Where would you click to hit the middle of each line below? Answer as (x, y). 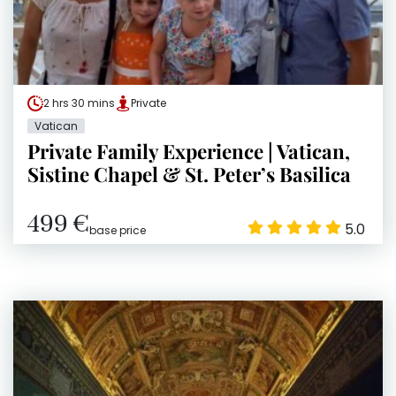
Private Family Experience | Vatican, (189, 152)
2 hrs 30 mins (79, 103)
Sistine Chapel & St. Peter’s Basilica (189, 175)
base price (118, 231)
